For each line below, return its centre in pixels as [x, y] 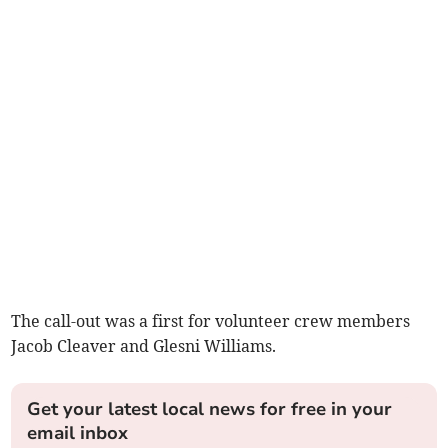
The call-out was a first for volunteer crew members [211, 320]
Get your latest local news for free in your [210, 408]
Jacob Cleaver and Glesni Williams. [144, 345]
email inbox [78, 432]
